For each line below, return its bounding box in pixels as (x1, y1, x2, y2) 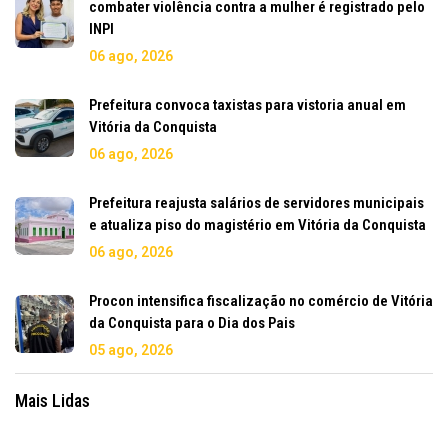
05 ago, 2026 (89, 342, 173, 359)
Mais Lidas (15, 390, 90, 412)
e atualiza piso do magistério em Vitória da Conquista (89, 216, 426, 235)
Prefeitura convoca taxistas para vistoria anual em (89, 96, 406, 115)
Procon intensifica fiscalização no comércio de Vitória (89, 292, 433, 311)
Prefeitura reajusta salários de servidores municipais (89, 194, 424, 213)
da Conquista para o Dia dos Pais (89, 314, 295, 333)
